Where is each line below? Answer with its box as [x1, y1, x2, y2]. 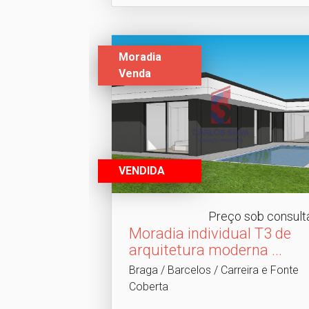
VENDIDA [118, 164, 165, 178]
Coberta [128, 280, 168, 294]
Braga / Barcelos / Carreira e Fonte [128, 263, 299, 277]
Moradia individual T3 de [128, 225, 291, 243]
